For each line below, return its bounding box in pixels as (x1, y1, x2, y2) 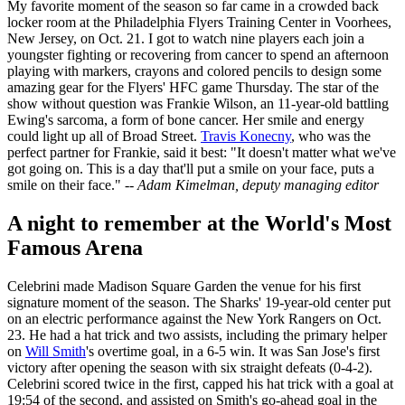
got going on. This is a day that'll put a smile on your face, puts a (7, 160, 374, 176)
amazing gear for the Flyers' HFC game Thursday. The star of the (7, 79, 379, 95)
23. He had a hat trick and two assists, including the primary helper (7, 326, 387, 343)
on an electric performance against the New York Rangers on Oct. (7, 310, 381, 326)
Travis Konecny (201, 127, 291, 144)
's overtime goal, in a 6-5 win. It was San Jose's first (86, 343, 380, 359)
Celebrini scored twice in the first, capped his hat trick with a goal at (7, 375, 393, 391)
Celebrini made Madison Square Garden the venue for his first (7, 278, 361, 294)
